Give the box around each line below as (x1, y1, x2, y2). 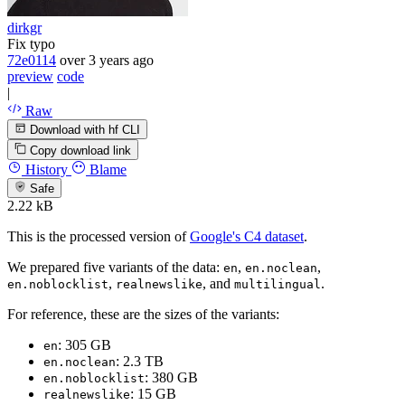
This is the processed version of (7, 228, 190, 244)
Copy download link (30, 143, 132, 157)
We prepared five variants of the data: (7, 259, 223, 275)
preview (7, 68, 53, 84)
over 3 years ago (60, 52, 154, 68)
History (22, 161, 68, 177)
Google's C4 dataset (190, 228, 304, 244)
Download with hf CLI (26, 123, 141, 137)
